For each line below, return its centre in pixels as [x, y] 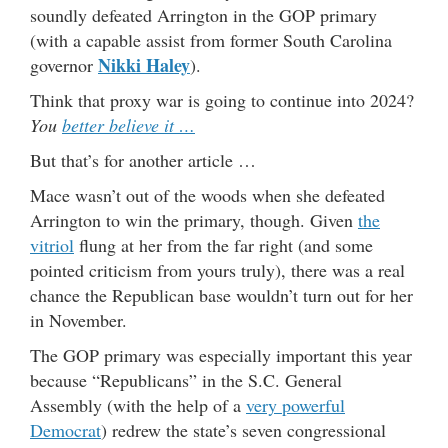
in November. [78, 320]
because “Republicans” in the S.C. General [186, 380]
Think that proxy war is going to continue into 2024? [222, 100]
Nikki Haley [144, 65]
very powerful [295, 405]
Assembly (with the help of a [138, 405]
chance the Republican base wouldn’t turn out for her [221, 295]
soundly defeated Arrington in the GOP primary [203, 15]
